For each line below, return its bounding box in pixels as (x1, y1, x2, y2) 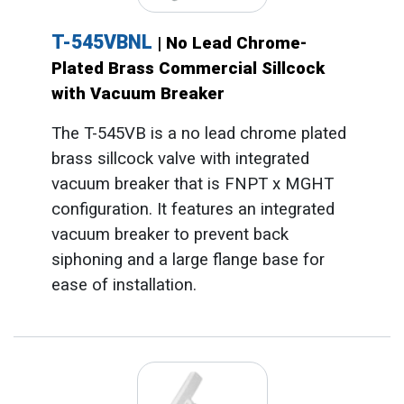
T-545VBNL (50, 31, 157, 54)
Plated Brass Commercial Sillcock (50, 59, 325, 79)
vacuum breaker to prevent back (50, 225, 289, 245)
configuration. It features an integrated (50, 199, 335, 220)
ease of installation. (50, 275, 197, 296)
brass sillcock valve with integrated (50, 149, 309, 170)
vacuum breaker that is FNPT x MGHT (50, 174, 334, 195)
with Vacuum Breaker (50, 84, 225, 105)
